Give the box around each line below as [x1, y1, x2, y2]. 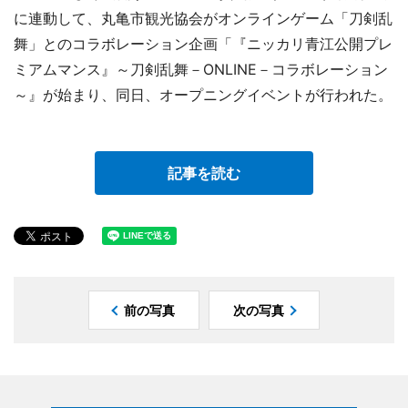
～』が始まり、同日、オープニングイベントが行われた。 [14, 85, 393, 104]
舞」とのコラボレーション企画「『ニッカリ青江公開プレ [14, 34, 393, 53]
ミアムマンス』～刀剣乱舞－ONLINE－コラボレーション [14, 59, 388, 78]
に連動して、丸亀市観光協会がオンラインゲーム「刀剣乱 [14, 8, 393, 27]
